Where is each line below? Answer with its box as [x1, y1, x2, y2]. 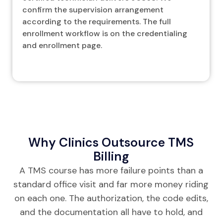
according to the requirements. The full [22, 16, 171, 27]
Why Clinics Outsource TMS [28, 134, 194, 151]
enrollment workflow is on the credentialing [22, 28, 187, 39]
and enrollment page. [22, 40, 102, 51]
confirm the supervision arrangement [22, 4, 164, 15]
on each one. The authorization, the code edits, [14, 192, 208, 204]
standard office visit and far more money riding [13, 178, 209, 190]
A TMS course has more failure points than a [19, 164, 203, 176]
